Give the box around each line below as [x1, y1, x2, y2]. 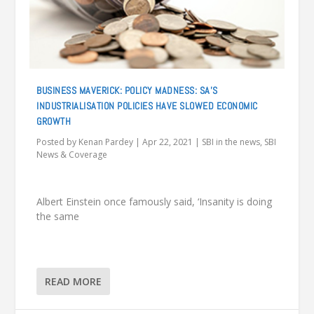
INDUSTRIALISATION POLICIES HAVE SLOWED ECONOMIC [36, 100, 258, 113]
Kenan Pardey [78, 136, 134, 149]
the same [36, 210, 80, 224]
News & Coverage [36, 149, 108, 161]
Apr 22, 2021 [142, 136, 193, 149]
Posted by [36, 136, 79, 149]
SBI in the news [202, 136, 261, 149]
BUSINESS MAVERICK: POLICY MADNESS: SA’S [36, 84, 218, 97]
